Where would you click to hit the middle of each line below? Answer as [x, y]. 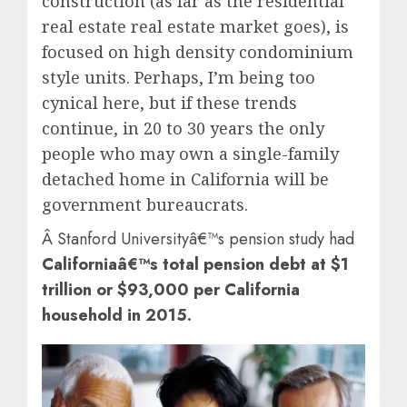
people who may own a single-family [190, 154]
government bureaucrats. [145, 205]
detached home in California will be [185, 179]
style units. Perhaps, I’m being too [179, 78]
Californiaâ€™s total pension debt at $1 [195, 265]
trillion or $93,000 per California [171, 290]
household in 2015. [117, 316]
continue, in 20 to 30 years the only [183, 129]
